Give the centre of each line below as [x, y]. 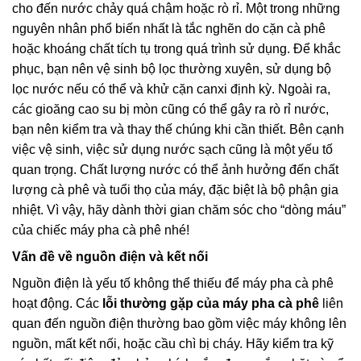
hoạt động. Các [57, 303]
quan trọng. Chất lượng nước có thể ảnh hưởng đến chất [175, 169]
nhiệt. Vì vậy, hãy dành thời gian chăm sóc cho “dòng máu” [179, 210]
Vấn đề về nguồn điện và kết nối [110, 256]
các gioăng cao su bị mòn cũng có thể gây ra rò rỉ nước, [170, 109]
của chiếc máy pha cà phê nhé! [101, 230]
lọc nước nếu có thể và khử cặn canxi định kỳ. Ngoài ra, [171, 89]
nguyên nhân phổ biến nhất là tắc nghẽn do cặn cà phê [169, 28]
